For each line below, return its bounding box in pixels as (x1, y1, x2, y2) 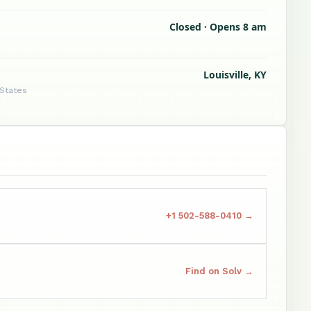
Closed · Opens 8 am (169, 20, 267, 33)
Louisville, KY (203, 68, 267, 81)
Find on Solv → (185, 266, 253, 276)
